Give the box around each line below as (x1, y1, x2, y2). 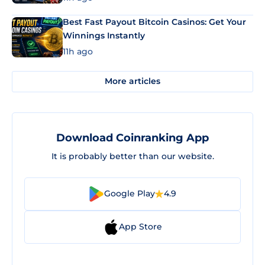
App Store (118, 221, 162, 232)
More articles (105, 76, 160, 86)
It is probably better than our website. (51, 150, 214, 161)
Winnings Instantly (63, 30, 145, 41)
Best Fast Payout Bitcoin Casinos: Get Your (63, 17, 246, 27)
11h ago (63, 46, 93, 57)
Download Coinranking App (56, 131, 209, 144)
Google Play (104, 188, 155, 199)
